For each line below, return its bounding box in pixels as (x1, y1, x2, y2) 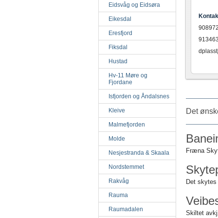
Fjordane (109, 79, 132, 86)
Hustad (109, 58, 127, 65)
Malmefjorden (109, 121, 145, 128)
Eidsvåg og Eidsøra (109, 1, 160, 8)
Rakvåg (109, 178, 129, 184)
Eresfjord (109, 30, 132, 36)
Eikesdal (109, 16, 131, 22)
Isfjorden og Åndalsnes (109, 93, 169, 100)
